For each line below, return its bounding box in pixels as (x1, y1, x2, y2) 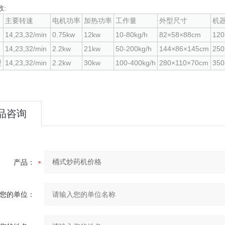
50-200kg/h (116, 45, 152, 53)
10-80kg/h (116, 31, 148, 39)
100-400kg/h (116, 59, 156, 67)
